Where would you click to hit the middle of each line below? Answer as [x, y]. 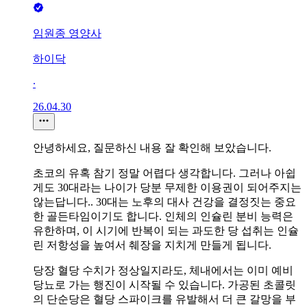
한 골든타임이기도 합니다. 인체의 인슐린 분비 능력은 [163, 216]
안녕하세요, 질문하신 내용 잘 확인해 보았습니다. [152, 147]
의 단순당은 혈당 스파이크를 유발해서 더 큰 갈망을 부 [164, 299]
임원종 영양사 [67, 33]
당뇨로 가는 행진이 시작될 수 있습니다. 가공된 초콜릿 [164, 284]
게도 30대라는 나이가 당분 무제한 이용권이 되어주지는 [167, 187]
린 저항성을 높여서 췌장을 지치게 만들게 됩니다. [152, 245]
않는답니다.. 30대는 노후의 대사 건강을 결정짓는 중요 [164, 201]
